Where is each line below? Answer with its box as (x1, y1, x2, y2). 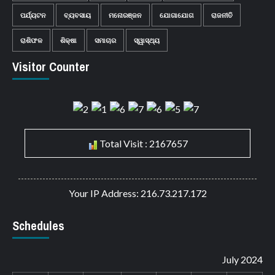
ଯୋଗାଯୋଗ (160, 10, 193, 19)
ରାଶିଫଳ (20, 36, 42, 44)
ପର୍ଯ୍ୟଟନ (20, 10, 46, 19)
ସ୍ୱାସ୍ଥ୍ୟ (134, 36, 160, 44)
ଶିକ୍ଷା (60, 36, 77, 44)
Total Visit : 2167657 (97, 137, 188, 150)
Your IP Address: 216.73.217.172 (68, 187, 207, 199)
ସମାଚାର (95, 36, 116, 44)
